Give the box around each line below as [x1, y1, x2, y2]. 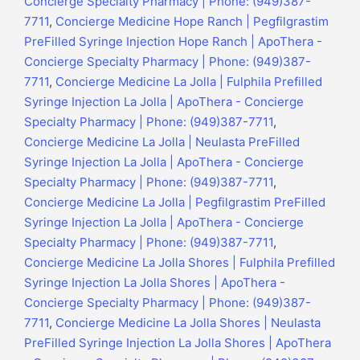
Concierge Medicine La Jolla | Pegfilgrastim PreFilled [24, 194, 325, 211]
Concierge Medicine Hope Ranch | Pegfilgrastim [55, 14, 329, 30]
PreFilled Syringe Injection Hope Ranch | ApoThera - [24, 34, 322, 50]
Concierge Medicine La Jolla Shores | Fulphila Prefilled [24, 255, 335, 271]
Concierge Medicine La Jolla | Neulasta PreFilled [24, 134, 300, 150]
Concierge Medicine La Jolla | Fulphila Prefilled [55, 74, 322, 90]
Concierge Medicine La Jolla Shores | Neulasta [55, 315, 321, 331]
